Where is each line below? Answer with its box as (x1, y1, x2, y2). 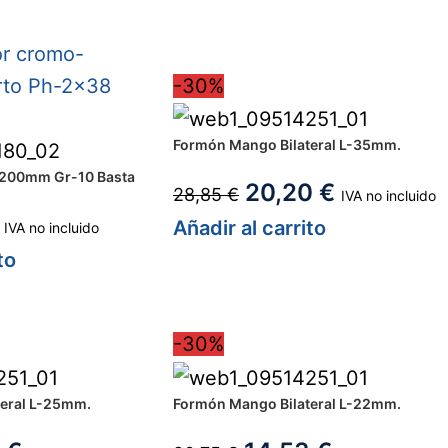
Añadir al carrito (173, 216, 326, 241)
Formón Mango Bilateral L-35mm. (173, 136, 401, 154)
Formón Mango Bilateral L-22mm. (173, 394, 401, 412)
